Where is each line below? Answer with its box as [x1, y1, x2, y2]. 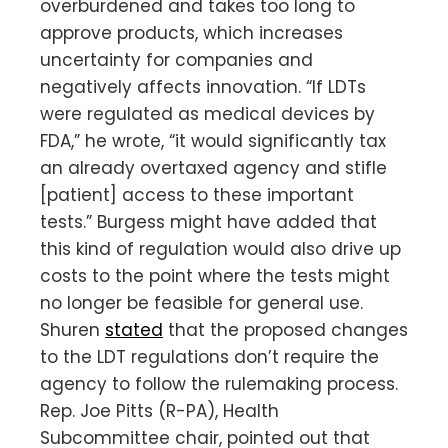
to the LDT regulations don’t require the [40, 344, 379, 369]
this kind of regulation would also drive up [40, 236, 401, 261]
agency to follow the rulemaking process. [40, 371, 398, 396]
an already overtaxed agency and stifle [40, 155, 387, 180]
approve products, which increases [40, 20, 343, 45]
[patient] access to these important [40, 182, 354, 207]
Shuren [40, 317, 105, 342]
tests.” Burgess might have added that [40, 209, 377, 234]
